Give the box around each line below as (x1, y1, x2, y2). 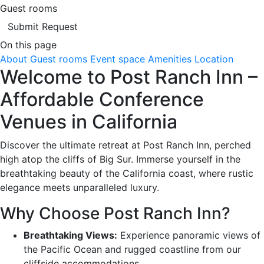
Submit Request (8, 20, 78, 32)
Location (194, 52, 233, 65)
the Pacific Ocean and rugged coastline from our (24, 243, 241, 255)
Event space (90, 52, 145, 65)
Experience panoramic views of (117, 229, 260, 241)
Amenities (148, 52, 192, 65)
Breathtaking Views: (24, 229, 117, 241)
